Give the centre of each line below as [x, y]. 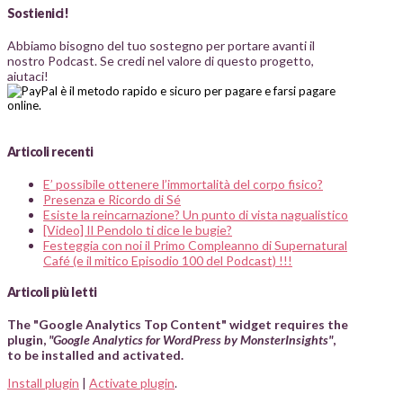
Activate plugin [132, 382]
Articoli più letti [52, 292]
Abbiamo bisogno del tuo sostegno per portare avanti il [161, 45]
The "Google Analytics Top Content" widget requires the [178, 324]
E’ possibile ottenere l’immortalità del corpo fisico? [183, 184]
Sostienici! [38, 13]
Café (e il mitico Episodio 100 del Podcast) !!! [168, 260]
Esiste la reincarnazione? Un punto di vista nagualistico [196, 214]
